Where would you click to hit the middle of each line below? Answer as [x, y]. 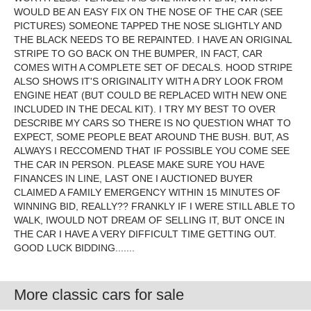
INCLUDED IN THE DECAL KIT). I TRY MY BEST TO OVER [145, 109]
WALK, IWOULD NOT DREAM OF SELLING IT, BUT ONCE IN [149, 220]
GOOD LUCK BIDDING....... [74, 248]
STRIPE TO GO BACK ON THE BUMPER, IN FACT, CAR [138, 53]
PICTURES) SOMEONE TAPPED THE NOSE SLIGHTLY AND [148, 26]
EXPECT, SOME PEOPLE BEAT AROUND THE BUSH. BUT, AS [151, 137]
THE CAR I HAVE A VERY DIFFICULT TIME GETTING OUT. [145, 234]
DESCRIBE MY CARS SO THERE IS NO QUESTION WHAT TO [152, 123]
